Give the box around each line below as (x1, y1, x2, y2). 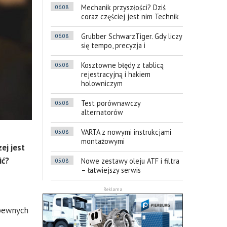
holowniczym (81, 79, 123, 89)
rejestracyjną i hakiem (81, 69, 150, 80)
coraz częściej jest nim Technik (81, 12, 179, 22)
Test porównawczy (81, 98, 140, 108)
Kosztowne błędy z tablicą (81, 60, 164, 70)
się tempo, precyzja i (81, 41, 145, 51)
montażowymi (81, 136, 125, 146)
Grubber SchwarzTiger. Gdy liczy (81, 31, 182, 42)
